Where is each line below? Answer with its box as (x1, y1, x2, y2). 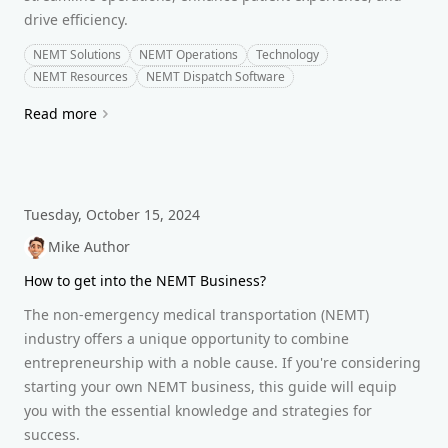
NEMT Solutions (33, 46, 121, 63)
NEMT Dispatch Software (146, 68, 285, 85)
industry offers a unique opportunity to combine (24, 329, 349, 348)
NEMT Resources (33, 68, 128, 85)
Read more (24, 104, 97, 123)
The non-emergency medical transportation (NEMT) (24, 305, 369, 324)
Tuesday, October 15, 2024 (24, 205, 200, 224)
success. (24, 425, 80, 444)
